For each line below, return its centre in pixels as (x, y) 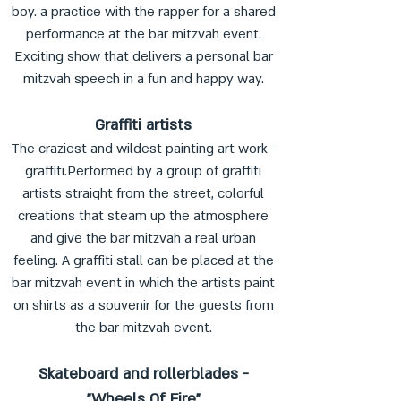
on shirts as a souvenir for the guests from (143, 305)
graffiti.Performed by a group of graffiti (143, 171)
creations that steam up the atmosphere (143, 216)
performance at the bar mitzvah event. (143, 34)
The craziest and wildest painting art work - (143, 149)
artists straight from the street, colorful (143, 193)
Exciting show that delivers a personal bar (143, 56)
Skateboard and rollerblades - (143, 374)
